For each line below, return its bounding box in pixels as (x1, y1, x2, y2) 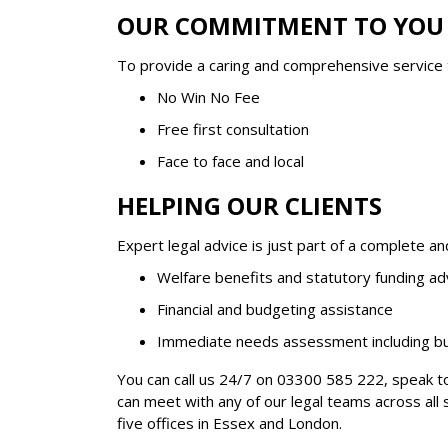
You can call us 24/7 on (117, 369, 277, 389)
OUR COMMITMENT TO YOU (117, 9, 444, 42)
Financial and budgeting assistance (157, 299, 393, 319)
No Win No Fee (157, 87, 260, 107)
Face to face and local (157, 151, 304, 171)
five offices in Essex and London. (117, 413, 342, 433)
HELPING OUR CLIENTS (117, 189, 382, 222)
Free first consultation (157, 119, 309, 139)
